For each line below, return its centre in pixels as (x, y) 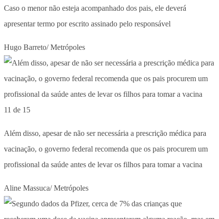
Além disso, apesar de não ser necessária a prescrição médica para (105, 133)
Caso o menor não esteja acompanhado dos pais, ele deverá (95, 8)
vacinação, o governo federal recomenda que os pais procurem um (106, 149)
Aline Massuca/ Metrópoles (46, 188)
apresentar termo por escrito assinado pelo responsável (87, 23)
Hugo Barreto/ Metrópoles (44, 47)
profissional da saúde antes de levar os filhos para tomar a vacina (103, 164)
